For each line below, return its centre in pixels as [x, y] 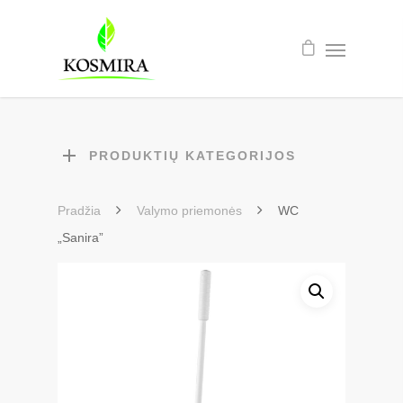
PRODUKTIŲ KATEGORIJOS [193, 156]
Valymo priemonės [189, 210]
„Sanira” [81, 237]
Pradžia [79, 210]
